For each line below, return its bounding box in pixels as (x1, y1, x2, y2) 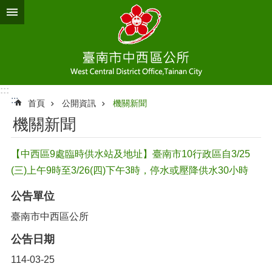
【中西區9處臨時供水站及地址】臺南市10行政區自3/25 (11, 149, 250, 159)
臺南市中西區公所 (11, 211, 89, 222)
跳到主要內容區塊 (6, 7, 84, 17)
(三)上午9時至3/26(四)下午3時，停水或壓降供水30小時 (11, 165, 248, 175)
